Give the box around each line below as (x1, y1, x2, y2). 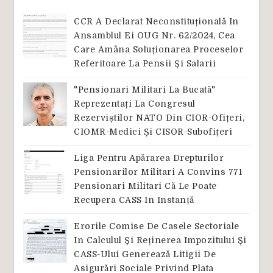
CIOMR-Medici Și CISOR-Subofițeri (74, 126, 232, 136)
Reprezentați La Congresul (74, 98, 196, 108)
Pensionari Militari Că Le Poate (74, 180, 217, 191)
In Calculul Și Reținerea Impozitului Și (74, 235, 247, 246)
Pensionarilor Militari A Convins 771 (74, 166, 242, 177)
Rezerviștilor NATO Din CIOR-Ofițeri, (74, 112, 244, 122)
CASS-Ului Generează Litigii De (74, 249, 216, 260)
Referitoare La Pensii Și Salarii (74, 58, 216, 68)
